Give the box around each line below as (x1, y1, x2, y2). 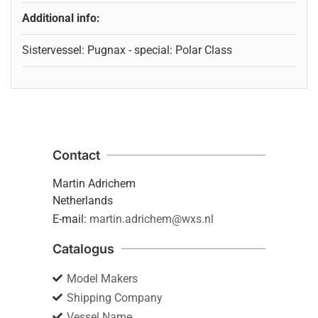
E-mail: (53, 212, 87, 226)
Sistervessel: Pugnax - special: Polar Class (22, 43, 232, 57)
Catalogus (53, 241, 114, 256)
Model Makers (67, 271, 138, 285)
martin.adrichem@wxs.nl (89, 212, 214, 226)
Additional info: (22, 11, 100, 25)
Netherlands (53, 193, 113, 207)
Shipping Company (67, 290, 163, 305)
